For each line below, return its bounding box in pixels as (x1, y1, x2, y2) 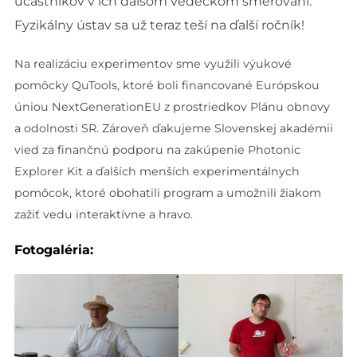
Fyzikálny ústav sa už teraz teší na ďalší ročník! (14, 17, 304, 33)
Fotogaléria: (14, 242, 93, 258)
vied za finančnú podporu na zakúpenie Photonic (14, 142, 300, 157)
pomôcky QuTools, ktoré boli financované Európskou (14, 77, 320, 92)
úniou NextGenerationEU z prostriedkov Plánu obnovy (14, 99, 330, 114)
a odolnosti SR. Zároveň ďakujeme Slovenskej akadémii (14, 120, 333, 135)
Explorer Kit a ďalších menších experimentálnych (14, 163, 300, 178)
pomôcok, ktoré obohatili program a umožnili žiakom (14, 185, 321, 200)
